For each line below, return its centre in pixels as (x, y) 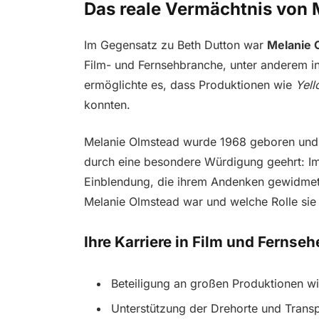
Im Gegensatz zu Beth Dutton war (175, 45)
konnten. (107, 104)
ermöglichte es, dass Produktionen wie (189, 84)
